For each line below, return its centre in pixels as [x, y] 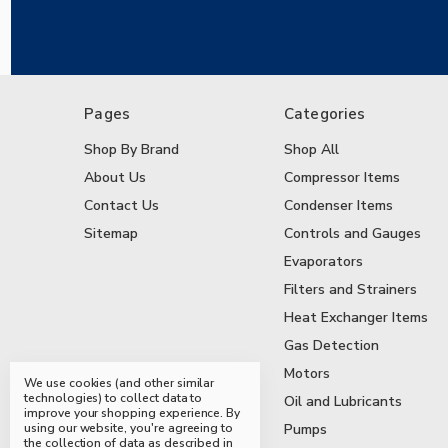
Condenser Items [338, 206]
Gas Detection [331, 346]
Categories [324, 114]
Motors [306, 374]
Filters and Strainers [350, 290]
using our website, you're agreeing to [129, 428]
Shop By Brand [131, 150]
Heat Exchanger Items [355, 318]
